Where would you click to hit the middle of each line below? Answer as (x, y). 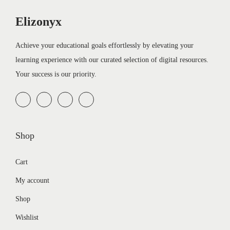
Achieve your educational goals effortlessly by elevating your (104, 45)
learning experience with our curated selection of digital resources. (112, 60)
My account (32, 180)
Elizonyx (39, 21)
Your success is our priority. (56, 74)
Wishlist (27, 217)
